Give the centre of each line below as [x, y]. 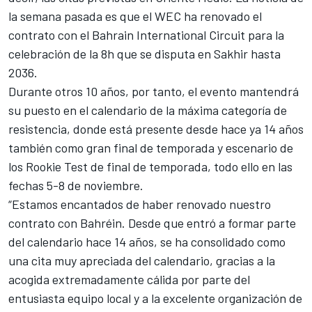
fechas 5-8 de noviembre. [76, 185]
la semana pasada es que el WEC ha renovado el [135, 16]
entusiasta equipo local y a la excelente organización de [155, 298]
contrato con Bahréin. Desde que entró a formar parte [152, 223]
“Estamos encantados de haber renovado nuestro [140, 204]
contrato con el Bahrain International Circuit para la [146, 34]
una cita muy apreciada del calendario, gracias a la [142, 260]
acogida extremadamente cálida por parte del [129, 279]
